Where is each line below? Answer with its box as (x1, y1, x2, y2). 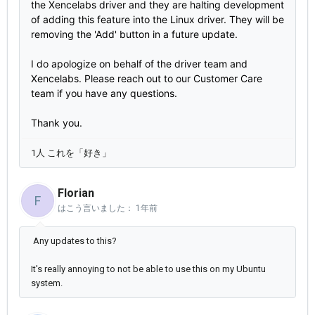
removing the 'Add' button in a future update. (31, 28, 238, 41)
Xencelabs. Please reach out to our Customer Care (31, 72, 262, 85)
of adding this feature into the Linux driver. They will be (31, 13, 284, 26)
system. (31, 278, 63, 289)
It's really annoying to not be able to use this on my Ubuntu (31, 264, 266, 275)
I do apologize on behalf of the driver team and (31, 58, 247, 70)
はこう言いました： (58, 203, 136, 214)
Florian (58, 186, 94, 200)
